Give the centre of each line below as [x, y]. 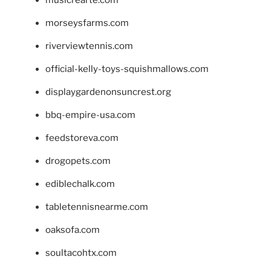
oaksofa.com [73, 230]
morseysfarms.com [87, 23]
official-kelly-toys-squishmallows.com [127, 69]
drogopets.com [78, 161]
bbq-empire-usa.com [90, 115]
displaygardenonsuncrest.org [108, 92]
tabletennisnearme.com [97, 207]
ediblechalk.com [80, 184]
